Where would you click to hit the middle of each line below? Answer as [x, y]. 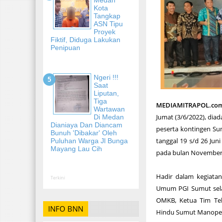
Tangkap [107, 16]
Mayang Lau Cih [76, 148]
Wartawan [109, 109]
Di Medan [109, 117]
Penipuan [65, 47]
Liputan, [106, 93]
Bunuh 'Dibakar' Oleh [84, 133]
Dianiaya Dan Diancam [86, 125]
